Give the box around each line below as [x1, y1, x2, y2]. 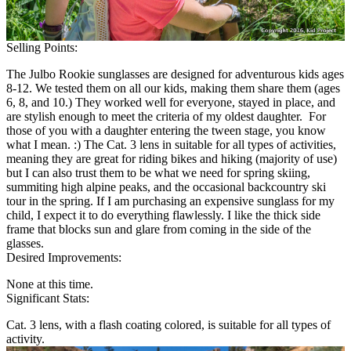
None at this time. [6, 277, 93, 291]
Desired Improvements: [6, 251, 121, 265]
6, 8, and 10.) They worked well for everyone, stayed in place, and [6, 96, 335, 110]
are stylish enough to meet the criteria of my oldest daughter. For [6, 110, 326, 124]
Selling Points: [6, 41, 78, 55]
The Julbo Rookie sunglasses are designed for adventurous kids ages [6, 67, 344, 81]
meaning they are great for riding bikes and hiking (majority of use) [6, 152, 337, 166]
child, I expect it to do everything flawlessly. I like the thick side [6, 208, 320, 223]
